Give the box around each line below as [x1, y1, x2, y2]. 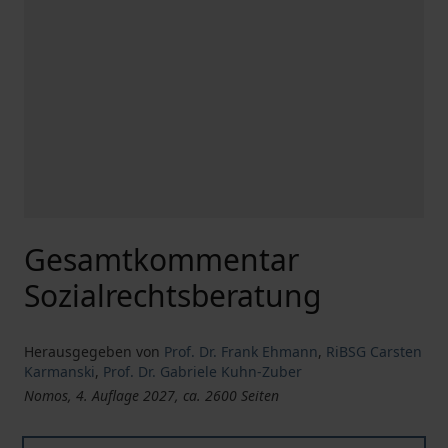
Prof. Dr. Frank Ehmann [164, 342, 318, 361]
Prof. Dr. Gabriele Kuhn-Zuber [103, 362, 302, 381]
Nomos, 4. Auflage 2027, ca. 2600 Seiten [24, 386, 279, 405]
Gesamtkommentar [24, 239, 299, 280]
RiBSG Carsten [326, 342, 422, 361]
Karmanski [24, 362, 95, 381]
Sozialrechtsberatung [24, 275, 321, 316]
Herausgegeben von [24, 342, 160, 361]
